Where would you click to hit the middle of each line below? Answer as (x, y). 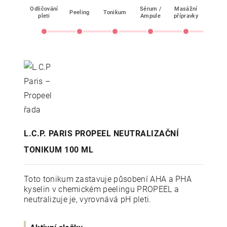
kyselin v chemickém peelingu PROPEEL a (102, 189)
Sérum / (150, 9)
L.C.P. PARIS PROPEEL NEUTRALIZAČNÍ (101, 133)
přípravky (186, 16)
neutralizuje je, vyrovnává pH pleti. (88, 199)
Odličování (44, 9)
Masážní (186, 9)
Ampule (150, 16)
